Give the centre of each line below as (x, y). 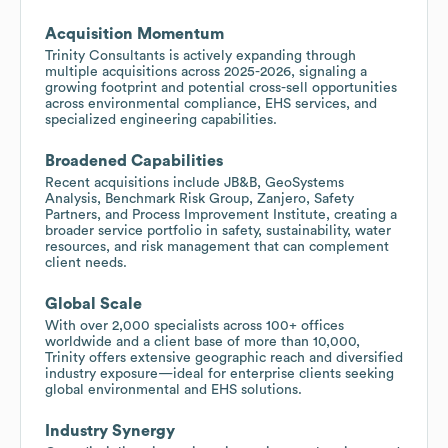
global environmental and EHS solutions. (173, 389)
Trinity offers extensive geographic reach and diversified (224, 357)
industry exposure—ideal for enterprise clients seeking (219, 373)
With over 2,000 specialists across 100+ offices (194, 325)
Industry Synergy (110, 430)
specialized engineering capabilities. (161, 119)
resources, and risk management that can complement (217, 246)
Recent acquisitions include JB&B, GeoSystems (194, 182)
